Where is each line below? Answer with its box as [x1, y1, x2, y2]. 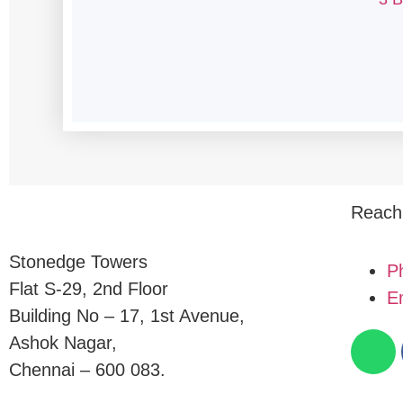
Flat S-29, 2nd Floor [9, 279, 168, 299]
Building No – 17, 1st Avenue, [9, 306, 245, 326]
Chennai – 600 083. [9, 360, 166, 380]
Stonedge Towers [9, 252, 148, 272]
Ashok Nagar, [9, 333, 117, 353]
